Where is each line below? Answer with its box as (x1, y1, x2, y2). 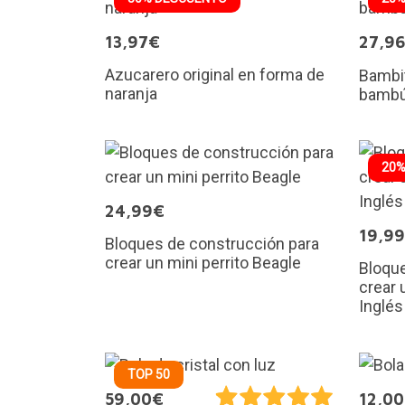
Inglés (359, 296, 403, 316)
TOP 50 (127, 366, 170, 381)
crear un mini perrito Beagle (104, 252, 301, 272)
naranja (104, 83, 157, 103)
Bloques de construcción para (104, 233, 319, 253)
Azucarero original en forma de (104, 64, 325, 84)
